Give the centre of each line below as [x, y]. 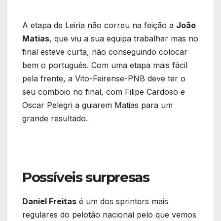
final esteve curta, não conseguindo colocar [105, 52]
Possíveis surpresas [86, 177]
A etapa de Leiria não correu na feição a [99, 25]
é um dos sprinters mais [122, 202]
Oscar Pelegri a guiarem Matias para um [97, 105]
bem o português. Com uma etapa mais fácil [105, 65]
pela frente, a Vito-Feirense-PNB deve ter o [104, 79]
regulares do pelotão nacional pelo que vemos [109, 215]
